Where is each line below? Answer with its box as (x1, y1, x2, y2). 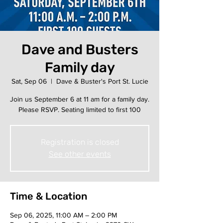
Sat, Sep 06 (11, 77, 47, 85)
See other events (48, 149, 111, 159)
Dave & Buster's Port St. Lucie (56, 77, 148, 85)
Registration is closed (40, 137, 119, 147)
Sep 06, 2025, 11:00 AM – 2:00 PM (10, 211, 117, 219)
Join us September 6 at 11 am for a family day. (10, 95, 149, 103)
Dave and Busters (21, 41, 138, 58)
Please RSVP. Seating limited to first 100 (18, 106, 141, 113)
